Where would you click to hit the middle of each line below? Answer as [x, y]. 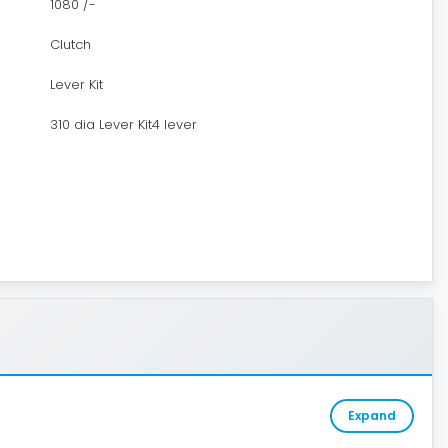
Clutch [70, 44]
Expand [371, 415]
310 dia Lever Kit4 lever [123, 124]
